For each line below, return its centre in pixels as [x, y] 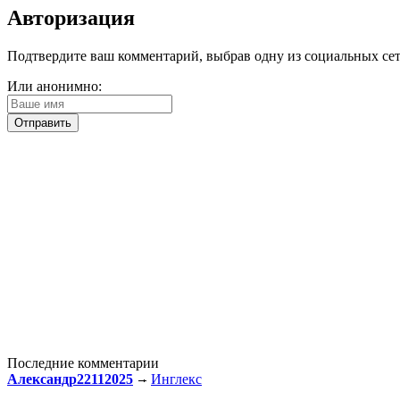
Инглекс [176, 379]
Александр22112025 [70, 379]
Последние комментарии [83, 362]
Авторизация [71, 17]
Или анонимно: [54, 86]
